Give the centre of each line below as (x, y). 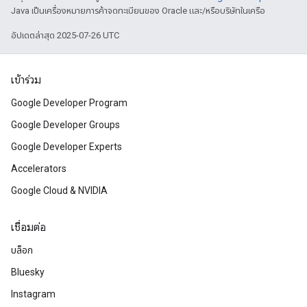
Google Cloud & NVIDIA (59, 191)
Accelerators (39, 169)
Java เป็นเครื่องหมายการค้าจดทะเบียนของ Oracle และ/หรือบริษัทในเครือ (138, 11)
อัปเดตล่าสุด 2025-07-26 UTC (65, 35)
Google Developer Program (69, 103)
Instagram (33, 294)
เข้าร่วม (26, 80)
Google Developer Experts (66, 147)
